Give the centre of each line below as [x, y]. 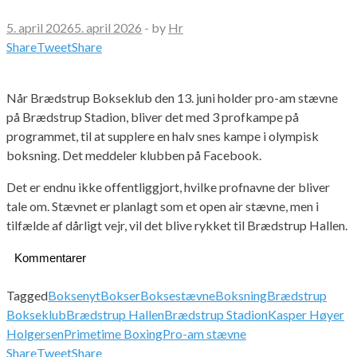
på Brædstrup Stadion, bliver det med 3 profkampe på [153, 116]
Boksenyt [74, 295]
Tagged [27, 295]
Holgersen [35, 333]
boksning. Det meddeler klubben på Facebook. [134, 155]
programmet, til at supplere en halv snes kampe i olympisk [163, 135]
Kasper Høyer [306, 314]
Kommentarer [50, 257]
